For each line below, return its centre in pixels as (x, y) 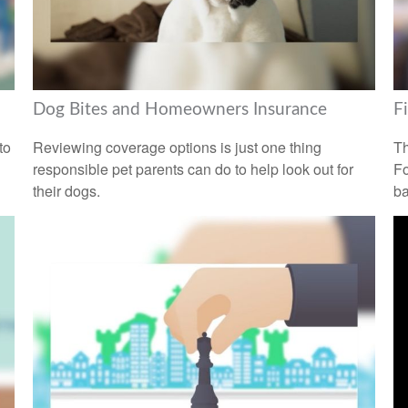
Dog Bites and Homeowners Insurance (179, 109)
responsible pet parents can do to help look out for (193, 169)
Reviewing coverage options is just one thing (177, 148)
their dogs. (66, 191)
